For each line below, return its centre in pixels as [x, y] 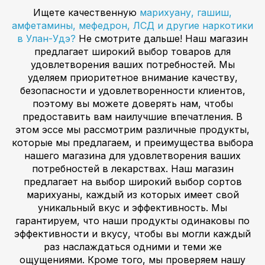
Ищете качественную [86, 13]
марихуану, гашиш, [186, 13]
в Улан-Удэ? [48, 39]
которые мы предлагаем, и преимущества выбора [132, 143]
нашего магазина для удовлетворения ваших [132, 156]
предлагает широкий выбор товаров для [132, 52]
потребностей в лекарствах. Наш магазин [132, 169]
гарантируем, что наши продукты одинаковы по [132, 221]
